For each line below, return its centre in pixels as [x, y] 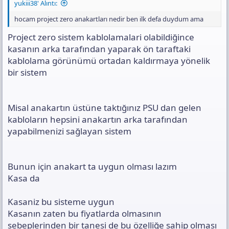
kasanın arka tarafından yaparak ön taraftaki [99, 49]
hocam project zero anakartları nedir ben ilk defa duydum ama [109, 19]
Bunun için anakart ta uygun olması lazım [92, 167]
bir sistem [27, 73]
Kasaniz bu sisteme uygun [61, 202]
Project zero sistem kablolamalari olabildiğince [101, 37]
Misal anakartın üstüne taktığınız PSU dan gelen [105, 108]
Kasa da [24, 178]
